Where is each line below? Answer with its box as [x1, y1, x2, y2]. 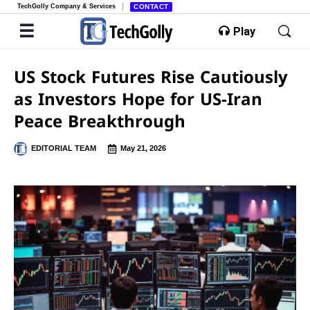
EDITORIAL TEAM [31, 144, 96, 152]
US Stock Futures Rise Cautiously [14, 65, 288, 88]
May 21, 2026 [120, 144, 166, 152]
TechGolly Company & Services [17, 3, 116, 10]
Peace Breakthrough [14, 109, 185, 132]
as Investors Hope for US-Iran [14, 87, 262, 110]
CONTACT [134, 3, 169, 10]
